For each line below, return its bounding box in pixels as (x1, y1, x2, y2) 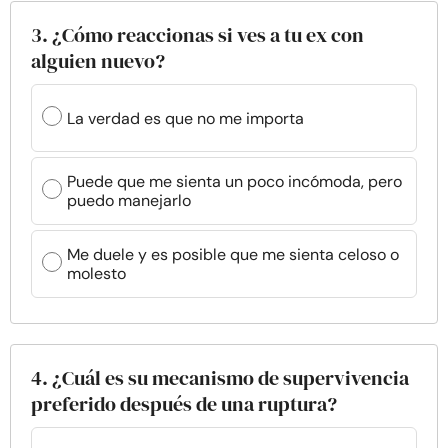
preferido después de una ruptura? (31, 390, 337, 418)
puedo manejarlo (67, 190, 191, 211)
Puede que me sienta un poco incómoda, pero (67, 171, 402, 192)
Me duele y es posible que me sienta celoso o (67, 244, 399, 265)
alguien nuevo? (31, 47, 165, 75)
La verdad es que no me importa (67, 107, 304, 129)
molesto (67, 263, 126, 284)
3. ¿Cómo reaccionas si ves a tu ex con (31, 21, 364, 49)
